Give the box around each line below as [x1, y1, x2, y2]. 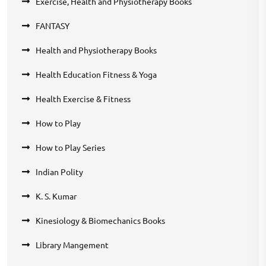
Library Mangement [36, 239, 109, 250]
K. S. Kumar [36, 190, 77, 201]
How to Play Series [36, 141, 105, 153]
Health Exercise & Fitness [36, 93, 131, 104]
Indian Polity [36, 166, 83, 177]
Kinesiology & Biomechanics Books [36, 214, 165, 226]
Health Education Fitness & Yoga [36, 68, 157, 80]
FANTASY [36, 20, 69, 31]
